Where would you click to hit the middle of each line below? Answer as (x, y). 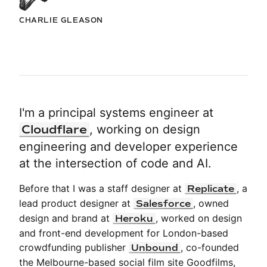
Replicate (211, 188)
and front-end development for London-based (124, 233)
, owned (211, 203)
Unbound (155, 247)
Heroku (134, 218)
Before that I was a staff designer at (102, 188)
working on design (147, 129)
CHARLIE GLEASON (61, 20)
